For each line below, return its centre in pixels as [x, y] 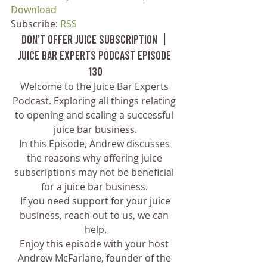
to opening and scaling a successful [95, 115]
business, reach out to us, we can [95, 215]
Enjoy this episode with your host [95, 244]
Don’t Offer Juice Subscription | [95, 39]
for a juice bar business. [95, 187]
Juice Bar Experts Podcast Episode [95, 55]
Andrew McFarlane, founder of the [95, 258]
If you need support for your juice [95, 201]
